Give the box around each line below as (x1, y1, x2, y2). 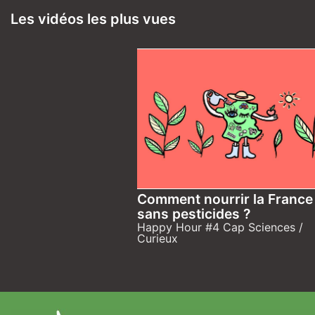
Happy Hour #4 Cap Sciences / (136, 219, 303, 234)
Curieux (136, 231, 178, 245)
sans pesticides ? (136, 205, 250, 222)
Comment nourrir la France (136, 190, 313, 207)
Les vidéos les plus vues (11, 11, 176, 28)
